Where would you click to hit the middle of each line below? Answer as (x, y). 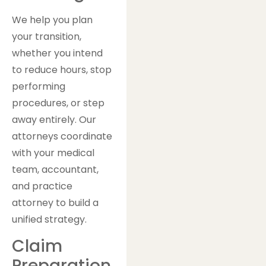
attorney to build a (55, 202)
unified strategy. (49, 219)
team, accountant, (55, 169)
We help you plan (52, 20)
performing (39, 86)
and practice (42, 186)
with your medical (53, 153)
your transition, (47, 36)
